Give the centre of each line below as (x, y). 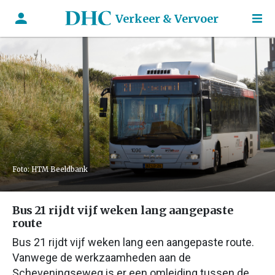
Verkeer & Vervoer (167, 18)
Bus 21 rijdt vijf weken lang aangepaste (123, 210)
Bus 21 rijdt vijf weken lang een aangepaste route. (133, 242)
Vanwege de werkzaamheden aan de (102, 258)
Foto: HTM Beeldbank (50, 169)
